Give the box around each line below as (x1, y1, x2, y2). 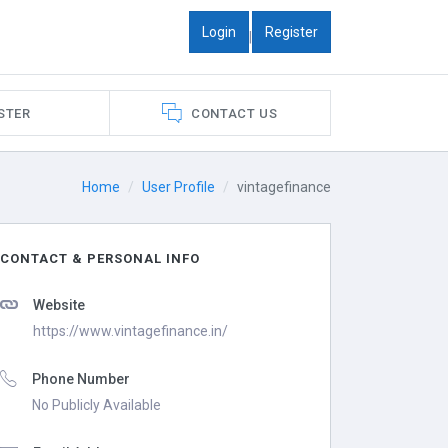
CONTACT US (190, 105, 278, 121)
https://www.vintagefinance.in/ (33, 323, 229, 339)
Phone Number (32, 371, 131, 387)
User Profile (142, 179, 215, 195)
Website (33, 297, 86, 313)
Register (265, 23, 318, 40)
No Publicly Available (32, 397, 162, 413)
